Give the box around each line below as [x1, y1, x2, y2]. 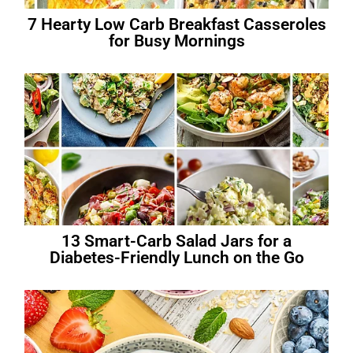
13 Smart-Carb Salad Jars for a [61, 231, 292, 251]
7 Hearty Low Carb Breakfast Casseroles [27, 15, 326, 35]
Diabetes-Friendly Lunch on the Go [49, 247, 304, 267]
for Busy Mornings [108, 32, 245, 51]
